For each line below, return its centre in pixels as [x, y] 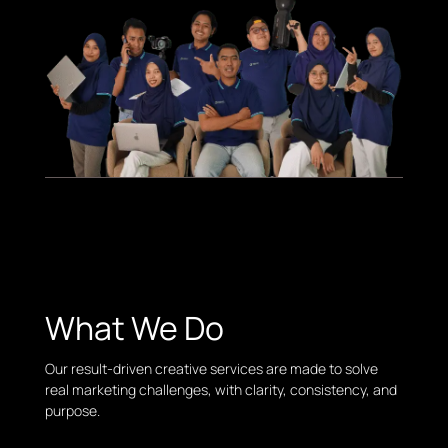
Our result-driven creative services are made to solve [211, 369]
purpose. [72, 411]
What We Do [134, 328]
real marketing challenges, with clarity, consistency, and [220, 390]
